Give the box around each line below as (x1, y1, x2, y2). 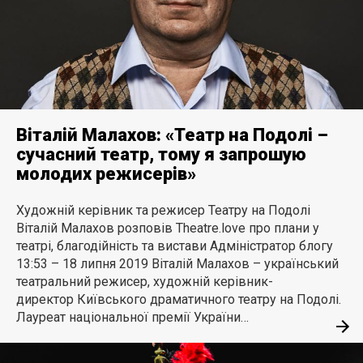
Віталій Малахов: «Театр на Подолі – (16, 124, 328, 145)
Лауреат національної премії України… (16, 309, 249, 325)
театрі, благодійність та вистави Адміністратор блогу (16, 237, 333, 254)
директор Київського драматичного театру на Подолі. (16, 291, 341, 307)
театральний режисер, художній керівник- (16, 273, 273, 289)
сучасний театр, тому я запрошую (16, 143, 306, 164)
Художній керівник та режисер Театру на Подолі (16, 202, 310, 218)
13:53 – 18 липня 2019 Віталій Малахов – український (16, 255, 339, 271)
